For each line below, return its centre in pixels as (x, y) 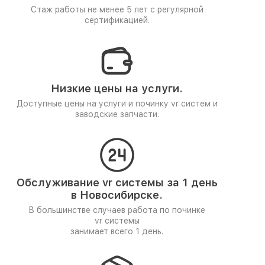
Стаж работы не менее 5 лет (90, 9)
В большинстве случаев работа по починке (117, 210)
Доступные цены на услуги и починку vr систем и (117, 104)
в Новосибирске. (117, 195)
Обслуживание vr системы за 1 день (117, 182)
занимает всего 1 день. (117, 231)
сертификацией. (117, 20)
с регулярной (177, 9)
